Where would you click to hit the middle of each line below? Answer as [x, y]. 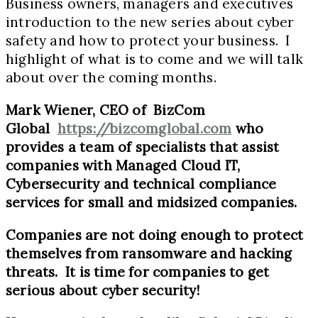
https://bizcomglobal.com [144, 129]
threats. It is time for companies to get [138, 272]
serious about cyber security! [103, 291]
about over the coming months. [111, 78]
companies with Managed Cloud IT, [123, 166]
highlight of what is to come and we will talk [155, 59]
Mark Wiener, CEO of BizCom [106, 110]
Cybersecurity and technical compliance [141, 184]
